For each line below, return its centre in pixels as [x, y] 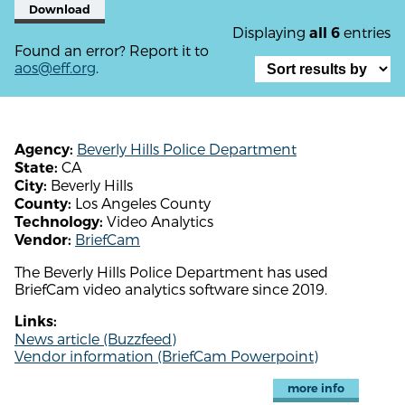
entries [365, 32]
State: [36, 167]
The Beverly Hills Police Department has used [171, 271]
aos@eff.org [55, 67]
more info [316, 388]
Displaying [271, 32]
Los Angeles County [141, 202]
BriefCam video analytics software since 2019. [171, 288]
